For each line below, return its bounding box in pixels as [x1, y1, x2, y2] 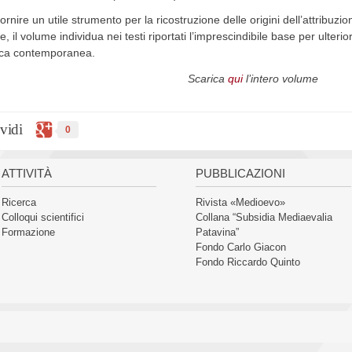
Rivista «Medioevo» [196, 196, 285, 209]
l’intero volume [242, 71, 318, 85]
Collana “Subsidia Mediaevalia [196, 211, 332, 224]
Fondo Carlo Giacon [196, 241, 286, 254]
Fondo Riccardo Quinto [196, 256, 300, 269]
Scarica [187, 71, 228, 85]
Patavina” [196, 226, 239, 239]
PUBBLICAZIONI [196, 167, 285, 181]
